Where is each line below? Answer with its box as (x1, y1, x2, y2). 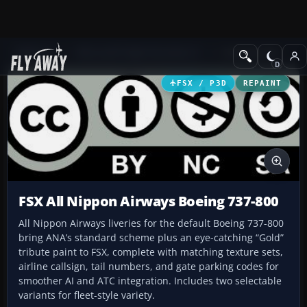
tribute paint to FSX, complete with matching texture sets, (19, 245, 283, 259)
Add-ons (16, 46, 53, 59)
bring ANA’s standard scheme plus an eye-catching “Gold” (19, 231, 284, 245)
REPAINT (243, 78, 282, 87)
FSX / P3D (177, 78, 227, 87)
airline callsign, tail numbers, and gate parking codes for (19, 260, 279, 273)
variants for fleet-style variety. (19, 288, 155, 302)
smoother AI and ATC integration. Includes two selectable (19, 274, 282, 288)
